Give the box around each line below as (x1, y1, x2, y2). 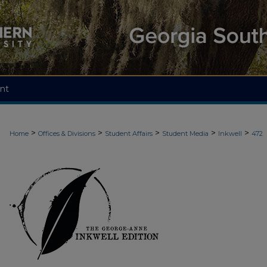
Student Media (162, 129, 209, 138)
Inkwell (218, 129, 242, 138)
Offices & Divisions (38, 129, 95, 138)
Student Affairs (105, 129, 153, 138)
